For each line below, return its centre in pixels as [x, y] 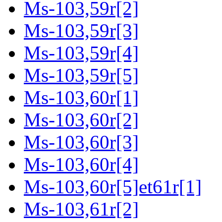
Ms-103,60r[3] [81, 142]
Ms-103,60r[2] [81, 120]
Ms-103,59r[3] [81, 31]
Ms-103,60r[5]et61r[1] [113, 187]
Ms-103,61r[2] [81, 209]
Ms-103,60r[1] [81, 98]
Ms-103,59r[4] [81, 53]
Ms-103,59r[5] [81, 75]
